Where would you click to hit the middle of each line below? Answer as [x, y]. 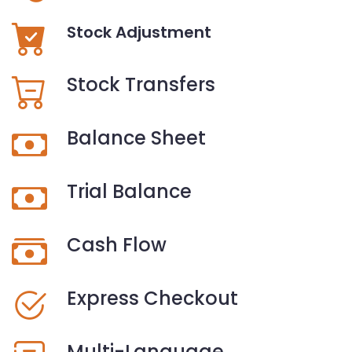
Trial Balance [129, 191]
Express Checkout [152, 298]
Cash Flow [117, 244]
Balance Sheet [136, 137]
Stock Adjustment [139, 32]
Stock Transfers [141, 84]
